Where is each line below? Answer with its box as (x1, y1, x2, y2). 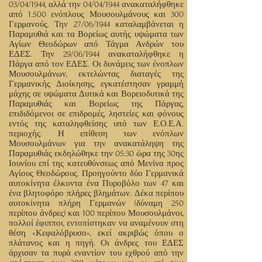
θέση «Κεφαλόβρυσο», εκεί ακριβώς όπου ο (9, 228, 184, 238)
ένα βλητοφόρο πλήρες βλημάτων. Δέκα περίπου (9, 188, 184, 198)
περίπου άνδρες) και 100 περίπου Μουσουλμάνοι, (9, 208, 184, 218)
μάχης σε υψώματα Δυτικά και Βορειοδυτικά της (9, 89, 184, 99)
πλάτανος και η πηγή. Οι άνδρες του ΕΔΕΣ (9, 238, 184, 248)
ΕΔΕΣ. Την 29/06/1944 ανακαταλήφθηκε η (9, 49, 184, 59)
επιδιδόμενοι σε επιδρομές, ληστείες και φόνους (9, 109, 184, 119)
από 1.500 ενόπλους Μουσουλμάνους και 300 (9, 9, 184, 19)
